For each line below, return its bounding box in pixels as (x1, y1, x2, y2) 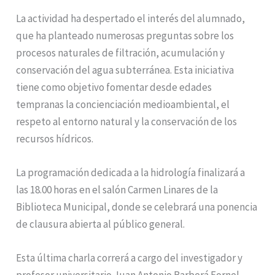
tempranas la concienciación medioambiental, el (16, 97, 230, 111)
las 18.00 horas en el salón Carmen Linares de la (16, 182, 219, 196)
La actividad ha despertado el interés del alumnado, (16, 11, 246, 25)
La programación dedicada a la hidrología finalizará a (16, 165, 246, 179)
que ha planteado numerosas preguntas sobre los (16, 28, 234, 42)
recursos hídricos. (16, 131, 94, 145)
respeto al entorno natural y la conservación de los (16, 114, 238, 128)
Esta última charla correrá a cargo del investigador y (16, 250, 243, 265)
